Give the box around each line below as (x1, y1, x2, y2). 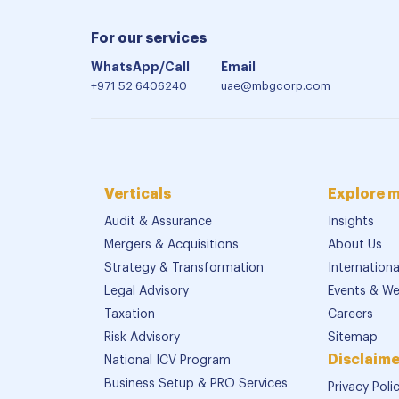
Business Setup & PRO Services (104, 378, 288, 391)
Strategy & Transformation (104, 262, 264, 275)
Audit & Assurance (104, 216, 212, 229)
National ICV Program (104, 354, 231, 368)
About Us (328, 239, 383, 252)
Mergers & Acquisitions (104, 239, 239, 252)
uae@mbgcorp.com (221, 80, 331, 93)
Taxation (104, 308, 155, 322)
